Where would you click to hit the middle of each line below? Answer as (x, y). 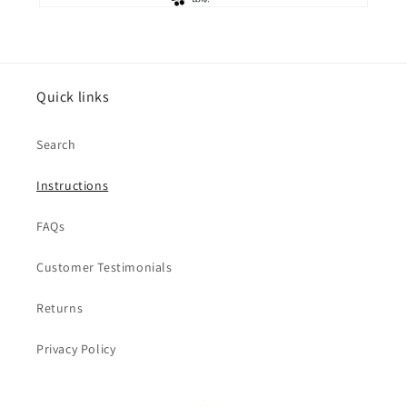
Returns (60, 308)
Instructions (73, 186)
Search (56, 145)
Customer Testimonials (104, 268)
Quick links (73, 97)
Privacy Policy (76, 349)
